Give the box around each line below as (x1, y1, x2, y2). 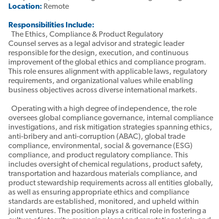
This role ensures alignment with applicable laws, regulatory (8, 68, 207, 76)
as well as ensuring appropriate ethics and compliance (8, 189, 189, 197)
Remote (43, 3, 69, 11)
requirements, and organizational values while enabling (8, 77, 193, 86)
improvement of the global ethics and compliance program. (8, 59, 206, 67)
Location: (8, 3, 44, 11)
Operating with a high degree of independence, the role (8, 105, 197, 113)
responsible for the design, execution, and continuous (8, 49, 189, 58)
